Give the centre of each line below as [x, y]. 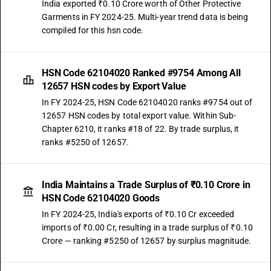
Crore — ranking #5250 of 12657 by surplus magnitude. [147, 241]
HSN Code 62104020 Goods [101, 198]
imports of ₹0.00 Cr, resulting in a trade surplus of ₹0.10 [147, 227]
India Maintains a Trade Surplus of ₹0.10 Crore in [146, 185]
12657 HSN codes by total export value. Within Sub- [139, 116]
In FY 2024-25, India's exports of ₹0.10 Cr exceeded [138, 214]
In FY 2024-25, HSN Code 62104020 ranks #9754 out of [147, 102]
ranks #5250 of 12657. [85, 142]
